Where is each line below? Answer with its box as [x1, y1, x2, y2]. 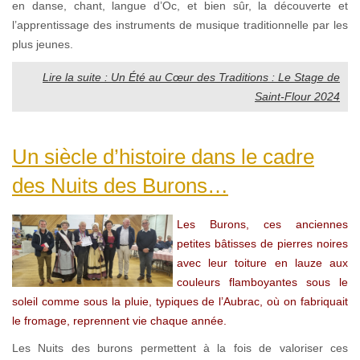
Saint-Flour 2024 [255, 89, 340, 103]
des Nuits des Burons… [12, 173, 228, 198]
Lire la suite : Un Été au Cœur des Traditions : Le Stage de [43, 70, 340, 84]
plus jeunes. [12, 37, 76, 51]
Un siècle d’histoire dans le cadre [12, 144, 314, 169]
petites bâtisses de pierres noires [177, 236, 348, 250]
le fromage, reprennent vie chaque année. [12, 313, 227, 327]
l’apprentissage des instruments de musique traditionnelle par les [12, 18, 348, 31]
